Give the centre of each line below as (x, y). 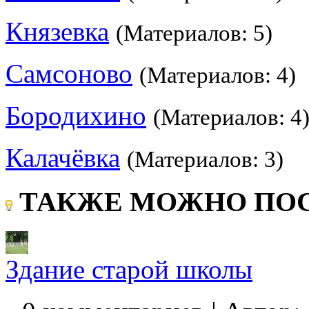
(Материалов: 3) (205, 159)
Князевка (57, 31)
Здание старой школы (129, 270)
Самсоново (69, 73)
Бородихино (76, 115)
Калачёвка (63, 157)
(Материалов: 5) (194, 33)
